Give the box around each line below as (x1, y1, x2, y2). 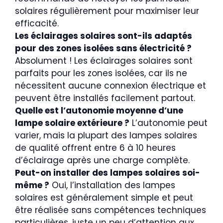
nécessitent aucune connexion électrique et (15, 79, 206, 92)
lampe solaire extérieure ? (15, 116, 129, 129)
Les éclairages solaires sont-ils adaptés (15, 29, 192, 42)
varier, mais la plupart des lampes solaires (15, 129, 197, 141)
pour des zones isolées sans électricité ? (15, 42, 192, 54)
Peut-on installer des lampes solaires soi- (15, 166, 200, 179)
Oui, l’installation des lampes (49, 179, 175, 191)
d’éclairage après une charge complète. (15, 154, 190, 166)
